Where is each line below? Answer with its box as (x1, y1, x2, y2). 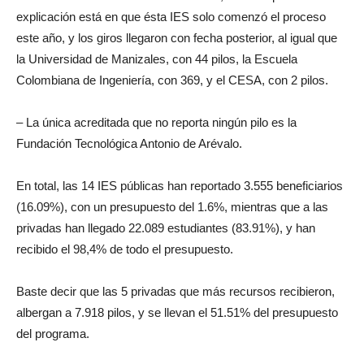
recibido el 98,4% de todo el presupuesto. (16, 241, 233, 256)
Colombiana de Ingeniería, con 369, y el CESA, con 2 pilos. (16, 72, 328, 87)
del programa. (16, 326, 89, 340)
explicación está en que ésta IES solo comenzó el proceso (16, 9, 326, 24)
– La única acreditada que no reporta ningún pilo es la (16, 115, 297, 129)
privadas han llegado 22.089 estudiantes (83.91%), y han (16, 220, 315, 235)
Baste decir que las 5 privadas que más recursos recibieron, (16, 284, 335, 298)
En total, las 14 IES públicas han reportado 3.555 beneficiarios (16, 178, 343, 193)
